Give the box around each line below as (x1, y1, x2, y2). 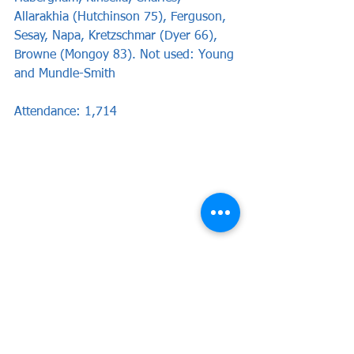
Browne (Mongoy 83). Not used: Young (14, 48, 238, 62)
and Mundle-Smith (14, 67, 115, 81)
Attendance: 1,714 (14, 105, 117, 119)
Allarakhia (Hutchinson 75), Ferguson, (14, 10, 230, 24)
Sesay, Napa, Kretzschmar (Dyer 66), (14, 29, 221, 43)
